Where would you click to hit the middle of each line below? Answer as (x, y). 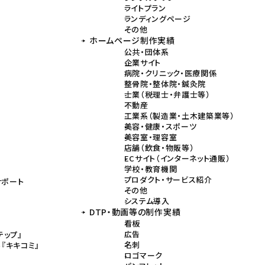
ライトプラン (145, 8)
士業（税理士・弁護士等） (167, 94)
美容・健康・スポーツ (160, 126)
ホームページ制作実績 (132, 41)
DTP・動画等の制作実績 (135, 212)
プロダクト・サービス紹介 (168, 179)
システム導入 (147, 201)
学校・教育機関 (151, 169)
